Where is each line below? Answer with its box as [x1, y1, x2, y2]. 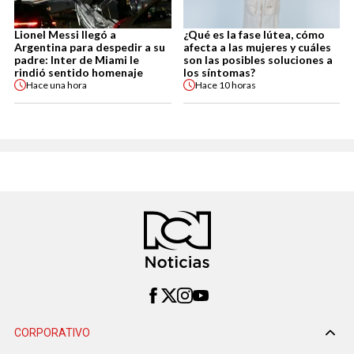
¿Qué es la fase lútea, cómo [183, 28, 325, 42]
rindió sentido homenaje [14, 66, 143, 80]
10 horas [218, 78, 256, 91]
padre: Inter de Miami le [14, 53, 139, 67]
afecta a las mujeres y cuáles [183, 40, 331, 55]
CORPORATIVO [14, 326, 90, 340]
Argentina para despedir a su [14, 40, 165, 55]
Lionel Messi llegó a [14, 28, 116, 42]
